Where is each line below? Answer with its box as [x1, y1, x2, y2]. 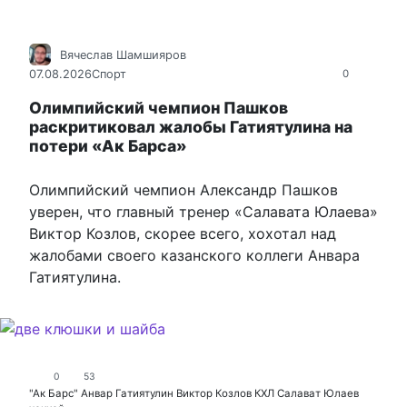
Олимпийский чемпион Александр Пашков [29, 180, 338, 199]
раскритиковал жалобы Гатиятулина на [29, 116, 352, 136]
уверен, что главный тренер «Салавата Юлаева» [29, 202, 378, 221]
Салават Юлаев [277, 387, 359, 401]
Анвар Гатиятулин [81, 387, 174, 401]
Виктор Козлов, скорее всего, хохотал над [29, 223, 336, 243]
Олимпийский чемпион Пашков [29, 97, 288, 117]
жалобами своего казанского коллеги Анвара [29, 245, 360, 264]
